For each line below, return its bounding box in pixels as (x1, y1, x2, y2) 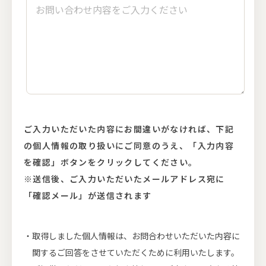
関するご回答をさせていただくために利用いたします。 (32, 246, 239, 258)
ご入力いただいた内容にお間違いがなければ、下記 (24, 123, 235, 135)
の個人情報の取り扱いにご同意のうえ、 (24, 140, 189, 151)
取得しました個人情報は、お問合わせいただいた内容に (32, 230, 240, 242)
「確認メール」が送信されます (24, 189, 152, 201)
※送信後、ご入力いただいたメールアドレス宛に (24, 173, 225, 185)
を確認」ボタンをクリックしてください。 (24, 156, 198, 168)
